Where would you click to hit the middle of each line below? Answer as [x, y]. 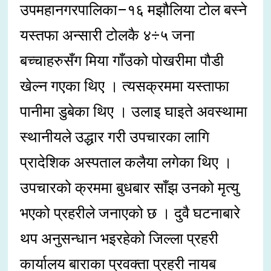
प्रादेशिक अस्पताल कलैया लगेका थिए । [126, 163]
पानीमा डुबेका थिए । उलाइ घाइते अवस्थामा [134, 112]
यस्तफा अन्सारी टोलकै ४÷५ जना [108, 36]
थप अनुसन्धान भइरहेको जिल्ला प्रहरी [119, 239]
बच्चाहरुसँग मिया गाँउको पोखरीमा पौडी [122, 61]
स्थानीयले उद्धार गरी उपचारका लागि [115, 137]
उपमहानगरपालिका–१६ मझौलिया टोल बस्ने [134, 10]
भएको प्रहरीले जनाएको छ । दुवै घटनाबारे [130, 214]
